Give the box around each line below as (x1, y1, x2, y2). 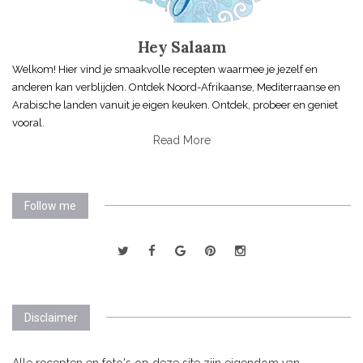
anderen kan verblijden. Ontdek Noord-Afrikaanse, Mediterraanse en (12, 80, 340, 93)
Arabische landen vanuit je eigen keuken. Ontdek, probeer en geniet (12, 98, 338, 111)
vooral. (12, 116, 45, 129)
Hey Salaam (137, 36, 226, 57)
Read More (152, 133, 211, 147)
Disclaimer (24, 310, 78, 324)
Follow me (24, 199, 76, 212)
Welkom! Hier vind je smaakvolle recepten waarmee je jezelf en (12, 62, 318, 75)
